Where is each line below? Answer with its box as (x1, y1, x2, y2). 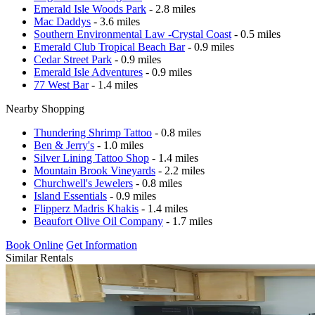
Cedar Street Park (34, 53, 112, 65)
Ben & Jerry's (34, 139, 94, 151)
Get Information (66, 238, 137, 251)
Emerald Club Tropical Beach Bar (34, 40, 185, 53)
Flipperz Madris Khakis (34, 202, 139, 214)
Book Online (6, 238, 63, 251)
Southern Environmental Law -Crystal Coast (34, 27, 231, 40)
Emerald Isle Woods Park (34, 2, 146, 15)
